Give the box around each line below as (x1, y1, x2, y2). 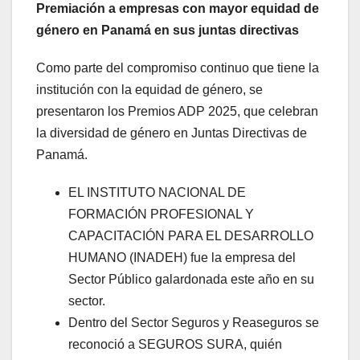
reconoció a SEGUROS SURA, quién (68, 337, 282, 352)
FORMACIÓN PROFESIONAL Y (68, 207, 254, 222)
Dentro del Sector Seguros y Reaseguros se (68, 316, 319, 330)
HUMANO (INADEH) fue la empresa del (68, 251, 296, 265)
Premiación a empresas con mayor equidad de (36, 2, 319, 16)
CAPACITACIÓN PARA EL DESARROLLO (68, 229, 313, 243)
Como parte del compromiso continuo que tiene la (36, 61, 319, 76)
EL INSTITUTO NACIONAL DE (68, 186, 246, 200)
